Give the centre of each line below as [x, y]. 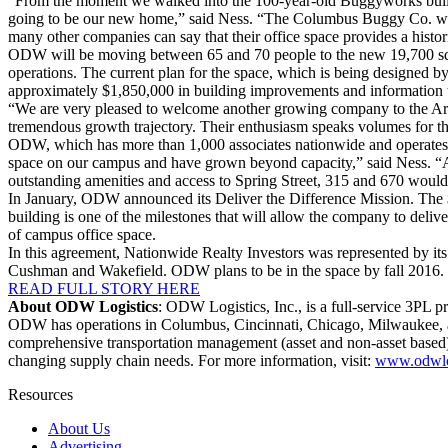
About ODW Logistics [83, 306]
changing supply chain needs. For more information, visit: [191, 360]
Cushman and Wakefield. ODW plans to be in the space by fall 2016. [226, 270]
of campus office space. [82, 234]
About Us [79, 428]
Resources [40, 394]
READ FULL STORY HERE [104, 288]
